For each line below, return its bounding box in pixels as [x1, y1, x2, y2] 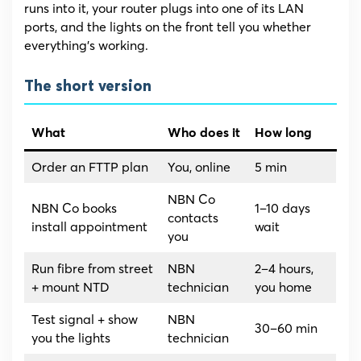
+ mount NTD [31, 279, 110, 296]
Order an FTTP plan [31, 159, 148, 176]
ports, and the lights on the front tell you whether [24, 19, 311, 35]
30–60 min [255, 320, 317, 337]
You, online [168, 159, 230, 176]
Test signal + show [31, 311, 138, 328]
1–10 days [255, 200, 310, 217]
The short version [24, 79, 151, 95]
